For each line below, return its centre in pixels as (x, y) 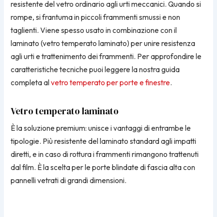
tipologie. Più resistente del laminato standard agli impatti (104, 141)
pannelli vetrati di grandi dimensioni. (69, 181)
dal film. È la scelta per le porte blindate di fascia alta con (103, 168)
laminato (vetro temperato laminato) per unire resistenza (103, 43)
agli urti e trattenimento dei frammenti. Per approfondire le (106, 56)
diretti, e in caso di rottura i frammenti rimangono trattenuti (105, 155)
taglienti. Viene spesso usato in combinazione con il (94, 30)
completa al (31, 82)
